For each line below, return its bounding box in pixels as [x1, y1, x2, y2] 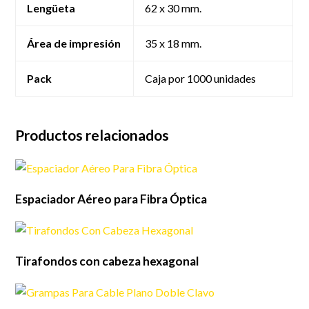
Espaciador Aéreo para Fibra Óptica [15, 192, 208, 206]
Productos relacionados [15, 126, 170, 143]
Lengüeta [27, 1, 76, 14]
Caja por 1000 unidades [145, 72, 257, 85]
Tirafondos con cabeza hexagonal [15, 254, 199, 268]
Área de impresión [27, 37, 121, 50]
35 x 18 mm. [145, 37, 202, 50]
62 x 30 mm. [145, 1, 202, 14]
